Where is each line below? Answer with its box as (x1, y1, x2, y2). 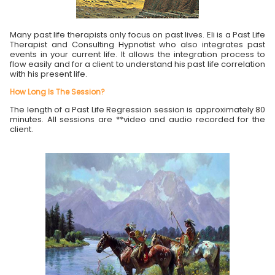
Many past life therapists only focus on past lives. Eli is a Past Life (10, 28, 265, 41)
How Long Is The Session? (10, 86, 105, 97)
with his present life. (10, 68, 87, 80)
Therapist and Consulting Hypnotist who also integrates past (10, 38, 265, 50)
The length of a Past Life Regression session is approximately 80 (10, 103, 265, 115)
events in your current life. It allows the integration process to (10, 48, 265, 60)
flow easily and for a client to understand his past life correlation (10, 58, 265, 70)
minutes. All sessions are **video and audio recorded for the (10, 113, 265, 125)
